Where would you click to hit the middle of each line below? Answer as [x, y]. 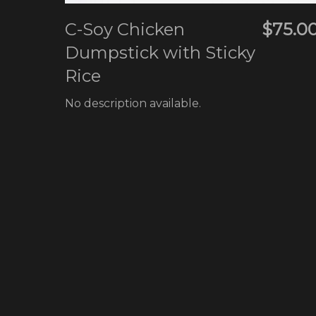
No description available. [133, 103]
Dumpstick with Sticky [160, 52]
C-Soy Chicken [125, 29]
